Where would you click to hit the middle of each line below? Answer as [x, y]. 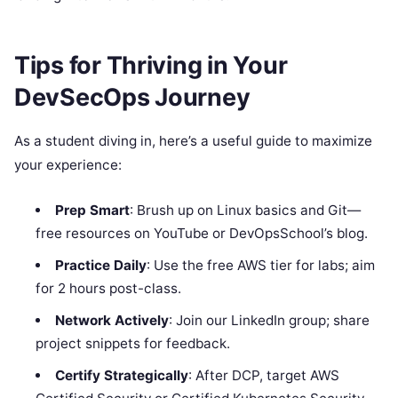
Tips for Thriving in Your [151, 66]
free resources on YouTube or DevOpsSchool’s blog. [202, 233]
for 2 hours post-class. [109, 288]
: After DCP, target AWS [263, 375]
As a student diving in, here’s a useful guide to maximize [193, 140]
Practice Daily [100, 265]
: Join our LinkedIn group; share [269, 320]
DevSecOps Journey [132, 98]
